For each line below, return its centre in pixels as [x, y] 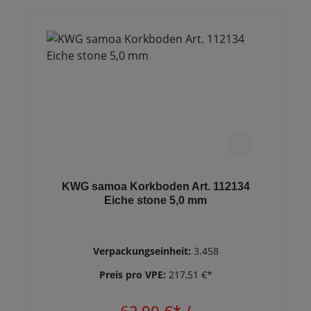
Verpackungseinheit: [143, 251]
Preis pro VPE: [134, 275]
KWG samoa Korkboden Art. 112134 [155, 186]
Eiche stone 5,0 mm [155, 200]
